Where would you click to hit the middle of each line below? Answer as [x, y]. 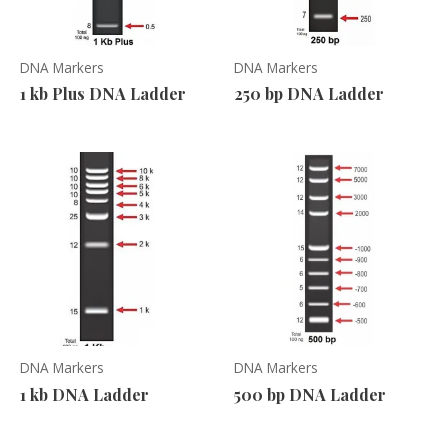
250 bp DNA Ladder [309, 94]
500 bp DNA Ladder [310, 395]
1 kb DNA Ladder [84, 395]
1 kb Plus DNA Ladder [103, 94]
